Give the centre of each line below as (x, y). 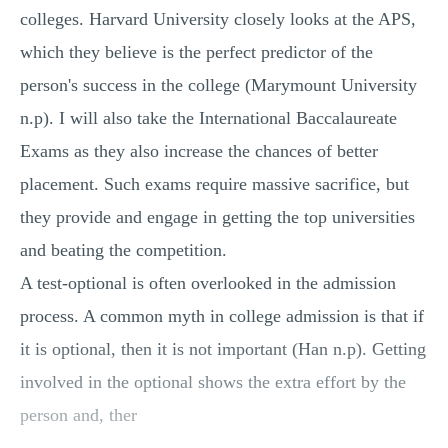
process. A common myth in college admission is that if (222, 316)
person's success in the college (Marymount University (218, 85)
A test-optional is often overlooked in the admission (208, 283)
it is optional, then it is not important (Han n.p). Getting (223, 349)
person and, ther (78, 415)
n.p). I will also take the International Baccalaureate (208, 118)
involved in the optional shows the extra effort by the (213, 382)
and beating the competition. (123, 250)
